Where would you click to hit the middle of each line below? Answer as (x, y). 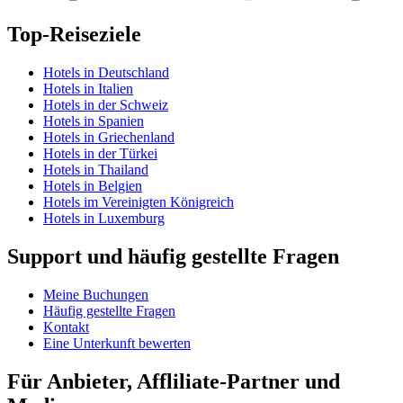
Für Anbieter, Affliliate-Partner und (174, 381)
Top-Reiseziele (74, 35)
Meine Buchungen (96, 294)
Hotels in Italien (88, 89)
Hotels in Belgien (93, 186)
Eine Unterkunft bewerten (117, 343)
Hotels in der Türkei (100, 154)
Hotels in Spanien (94, 121)
